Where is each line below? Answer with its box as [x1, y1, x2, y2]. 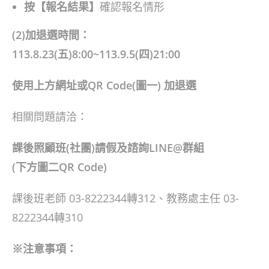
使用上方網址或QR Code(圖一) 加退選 [12, 78, 196, 92]
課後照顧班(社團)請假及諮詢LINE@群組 [12, 141, 204, 155]
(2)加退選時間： [12, 28, 90, 42]
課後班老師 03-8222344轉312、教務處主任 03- [12, 191, 239, 205]
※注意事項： [12, 241, 77, 256]
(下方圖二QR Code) [12, 160, 107, 174]
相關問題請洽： [12, 109, 88, 124]
